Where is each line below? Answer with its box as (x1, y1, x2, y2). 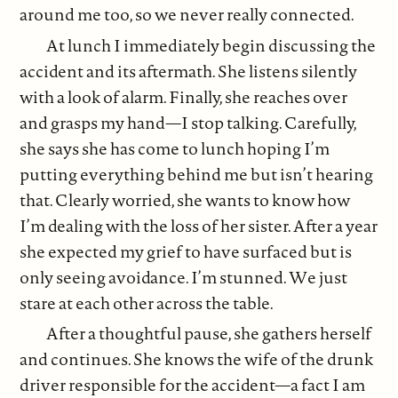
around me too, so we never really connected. (20, 3, 355, 27)
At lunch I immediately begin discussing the (46, 33, 377, 57)
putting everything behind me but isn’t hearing (20, 162, 374, 186)
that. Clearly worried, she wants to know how (20, 187, 351, 211)
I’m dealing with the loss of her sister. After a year (20, 213, 378, 237)
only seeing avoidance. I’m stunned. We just (20, 265, 348, 289)
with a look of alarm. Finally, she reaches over (20, 84, 348, 108)
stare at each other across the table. (20, 291, 275, 314)
